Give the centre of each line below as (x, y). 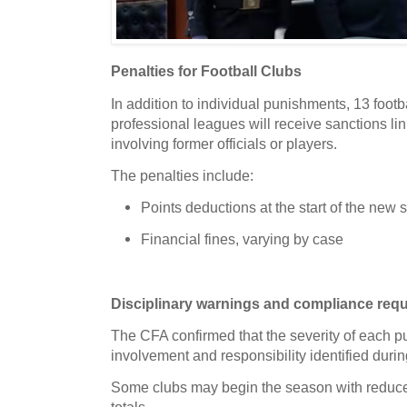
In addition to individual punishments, (232, 103)
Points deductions (199, 207)
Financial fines (188, 239)
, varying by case (289, 239)
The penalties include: (182, 175)
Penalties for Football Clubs (206, 71)
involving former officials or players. (224, 143)
